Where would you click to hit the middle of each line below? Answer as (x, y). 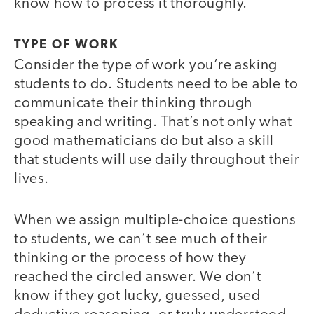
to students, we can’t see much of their (141, 239)
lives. (32, 179)
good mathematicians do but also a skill (144, 142)
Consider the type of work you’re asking (146, 66)
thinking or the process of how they (130, 258)
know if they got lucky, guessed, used (137, 296)
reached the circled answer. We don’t (138, 277)
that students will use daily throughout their (157, 161)
